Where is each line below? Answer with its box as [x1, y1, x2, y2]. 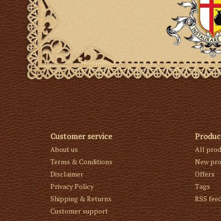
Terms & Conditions [50, 157, 112, 167]
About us [50, 145, 78, 154]
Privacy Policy [50, 182, 94, 191]
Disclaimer [50, 169, 83, 179]
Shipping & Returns [50, 194, 111, 204]
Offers [194, 169, 215, 179]
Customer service [50, 131, 112, 142]
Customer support [50, 206, 108, 216]
